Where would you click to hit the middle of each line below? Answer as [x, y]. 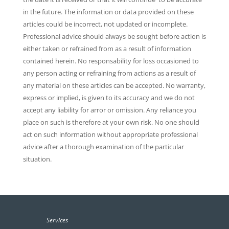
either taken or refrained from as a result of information [107, 49]
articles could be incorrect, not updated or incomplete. [105, 24]
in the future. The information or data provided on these [108, 12]
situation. [37, 159]
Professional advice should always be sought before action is [114, 37]
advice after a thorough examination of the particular [103, 147]
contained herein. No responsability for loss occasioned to [111, 61]
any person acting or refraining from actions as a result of [109, 73]
